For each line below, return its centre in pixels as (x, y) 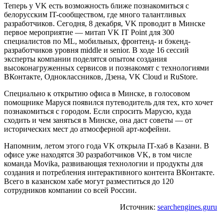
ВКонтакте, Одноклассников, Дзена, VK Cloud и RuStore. (101, 76)
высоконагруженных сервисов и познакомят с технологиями (107, 68)
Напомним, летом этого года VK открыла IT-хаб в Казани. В (107, 146)
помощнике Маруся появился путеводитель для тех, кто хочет (109, 102)
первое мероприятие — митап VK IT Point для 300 (89, 32)
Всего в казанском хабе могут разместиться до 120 (89, 181)
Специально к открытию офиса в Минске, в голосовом (97, 93)
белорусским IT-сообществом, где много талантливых (95, 14)
